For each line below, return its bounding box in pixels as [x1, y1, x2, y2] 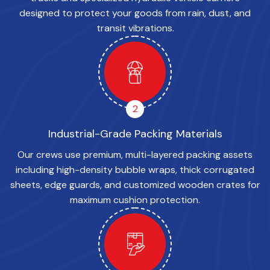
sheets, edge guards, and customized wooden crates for [10, 178, 260, 192]
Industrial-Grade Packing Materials [48, 127, 222, 142]
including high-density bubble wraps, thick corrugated [16, 163, 254, 177]
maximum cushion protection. [70, 193, 200, 207]
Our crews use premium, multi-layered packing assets [17, 148, 253, 162]
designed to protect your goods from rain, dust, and [19, 7, 251, 20]
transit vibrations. [96, 22, 174, 35]
